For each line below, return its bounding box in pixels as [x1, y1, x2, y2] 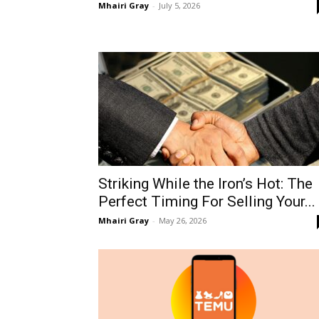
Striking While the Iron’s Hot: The [98, 175, 313, 192]
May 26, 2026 [159, 215, 206, 226]
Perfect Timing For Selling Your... [98, 193, 315, 210]
